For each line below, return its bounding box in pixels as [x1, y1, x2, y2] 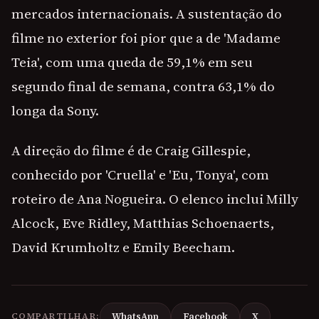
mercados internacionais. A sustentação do [11, 4, 282, 23]
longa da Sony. [11, 101, 99, 120]
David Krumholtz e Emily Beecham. [11, 238, 235, 257]
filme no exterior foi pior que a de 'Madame [11, 28, 281, 48]
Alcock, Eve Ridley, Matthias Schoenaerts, [11, 214, 274, 233]
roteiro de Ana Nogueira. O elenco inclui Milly [11, 189, 298, 209]
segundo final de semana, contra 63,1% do [11, 77, 275, 96]
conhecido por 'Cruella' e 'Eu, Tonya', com [11, 165, 269, 184]
